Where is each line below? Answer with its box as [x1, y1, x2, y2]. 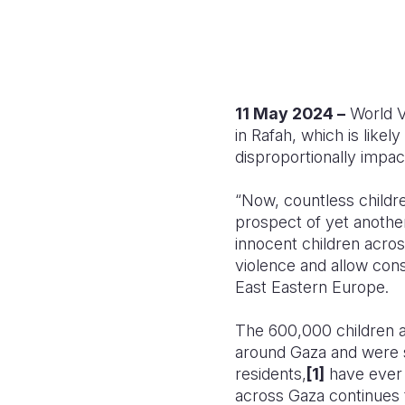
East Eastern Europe [235, 278, 385, 297]
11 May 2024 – [235, 104, 345, 123]
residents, [235, 364, 306, 383]
